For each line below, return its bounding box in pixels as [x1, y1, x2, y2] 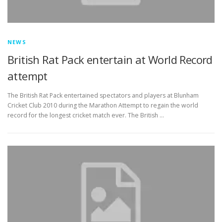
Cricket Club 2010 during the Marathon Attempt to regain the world [7, 101, 198, 110]
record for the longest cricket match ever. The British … [7, 111, 164, 120]
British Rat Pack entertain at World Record [7, 52, 213, 67]
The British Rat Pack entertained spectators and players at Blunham [7, 91, 199, 100]
